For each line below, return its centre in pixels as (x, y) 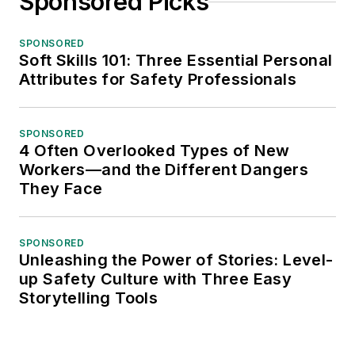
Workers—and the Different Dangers (164, 170)
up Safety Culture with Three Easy (156, 279)
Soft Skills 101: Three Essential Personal (176, 61)
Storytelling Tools (89, 298)
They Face (61, 189)
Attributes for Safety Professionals (158, 80)
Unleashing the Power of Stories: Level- (176, 260)
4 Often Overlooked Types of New (155, 151)
